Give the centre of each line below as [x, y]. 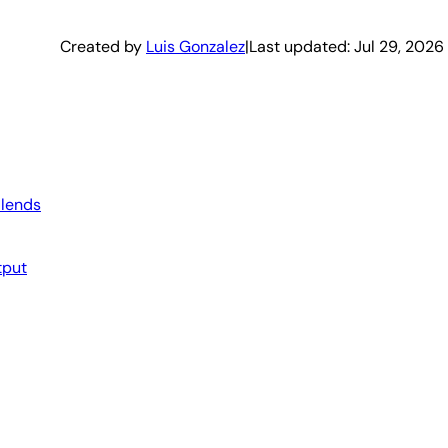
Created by [103, 46]
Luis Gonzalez [195, 46]
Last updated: [301, 46]
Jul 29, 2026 [399, 46]
